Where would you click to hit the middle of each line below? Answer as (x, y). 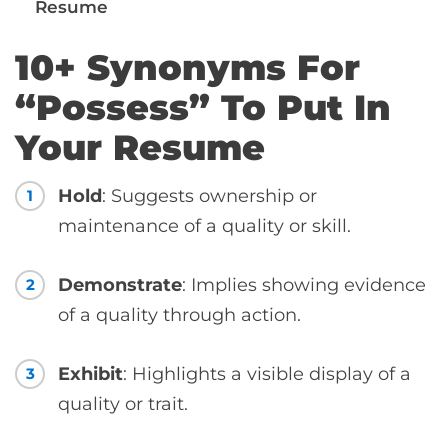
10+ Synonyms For (187, 67)
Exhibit (90, 373)
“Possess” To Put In (203, 107)
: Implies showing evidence (304, 284)
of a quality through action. (179, 314)
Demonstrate (120, 284)
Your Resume (140, 147)
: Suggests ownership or (209, 195)
